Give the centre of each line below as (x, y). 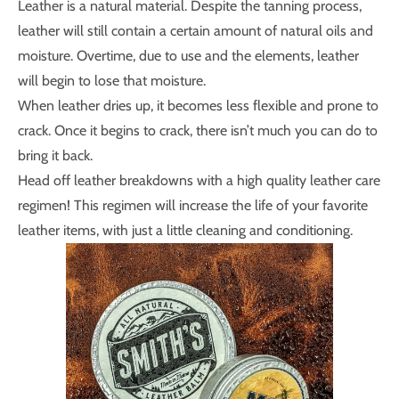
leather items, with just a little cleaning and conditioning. (185, 230)
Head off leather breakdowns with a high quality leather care (199, 180)
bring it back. (55, 155)
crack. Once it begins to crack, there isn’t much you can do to (198, 130)
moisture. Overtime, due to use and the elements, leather (188, 56)
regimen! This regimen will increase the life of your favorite (193, 205)
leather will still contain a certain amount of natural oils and (195, 31)
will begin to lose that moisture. (112, 81)
